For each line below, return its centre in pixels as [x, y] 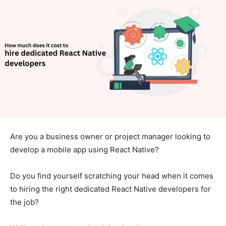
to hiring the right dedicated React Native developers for [110, 189]
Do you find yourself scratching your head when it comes [112, 176]
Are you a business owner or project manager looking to [110, 136]
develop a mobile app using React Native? [84, 149]
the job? [24, 202]
